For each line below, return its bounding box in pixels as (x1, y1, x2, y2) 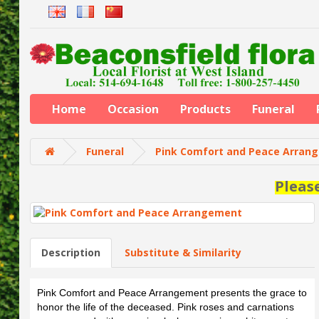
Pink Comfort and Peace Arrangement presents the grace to (36, 286, 307, 298)
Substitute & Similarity (124, 245, 241, 259)
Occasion (107, 100, 159, 117)
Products (179, 100, 231, 117)
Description (41, 245, 100, 259)
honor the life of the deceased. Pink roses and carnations (36, 300, 294, 313)
